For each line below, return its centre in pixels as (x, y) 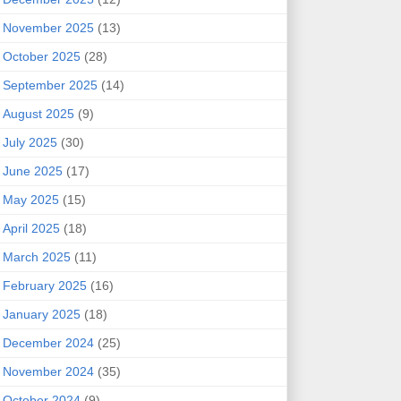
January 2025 (41, 314)
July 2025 (30, 142)
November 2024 (48, 371)
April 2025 (31, 228)
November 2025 (48, 27)
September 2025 (50, 85)
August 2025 (38, 113)
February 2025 (44, 285)
